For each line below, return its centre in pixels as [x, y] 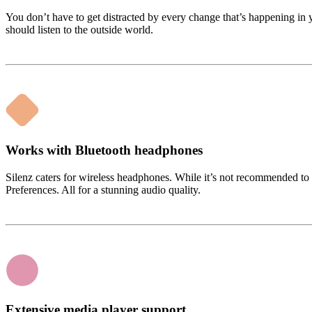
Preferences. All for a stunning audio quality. [103, 189]
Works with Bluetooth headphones [104, 150]
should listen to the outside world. [79, 30]
